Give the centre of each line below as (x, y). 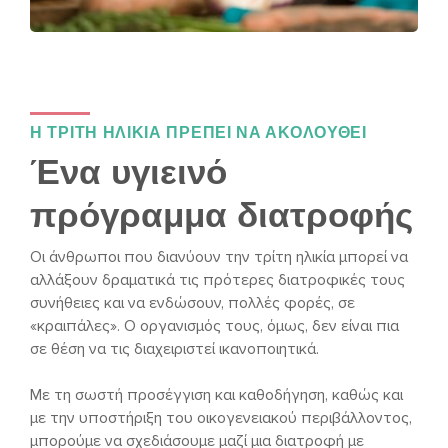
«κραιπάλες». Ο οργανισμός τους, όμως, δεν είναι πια (214, 325)
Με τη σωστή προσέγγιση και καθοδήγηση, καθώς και (216, 394)
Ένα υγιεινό (128, 171)
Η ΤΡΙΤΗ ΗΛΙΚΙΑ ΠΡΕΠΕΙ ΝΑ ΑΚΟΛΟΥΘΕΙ (198, 132)
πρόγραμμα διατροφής (221, 214)
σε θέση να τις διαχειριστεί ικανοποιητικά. (174, 348)
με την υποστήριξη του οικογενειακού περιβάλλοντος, (221, 417)
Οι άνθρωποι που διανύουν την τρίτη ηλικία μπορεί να (219, 256)
